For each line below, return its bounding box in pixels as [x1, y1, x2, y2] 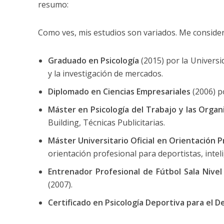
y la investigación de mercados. [47, 68, 163, 79]
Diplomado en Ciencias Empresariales [47, 86, 190, 97]
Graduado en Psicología [47, 55, 139, 66]
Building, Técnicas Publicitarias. [47, 117, 165, 128]
